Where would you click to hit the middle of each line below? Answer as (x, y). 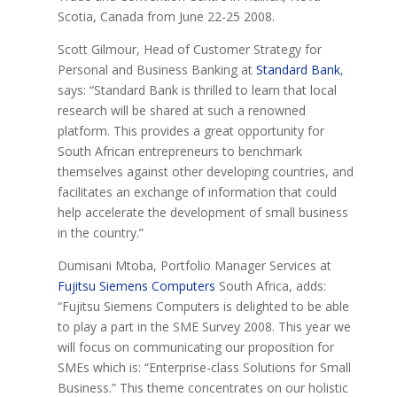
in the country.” (100, 233)
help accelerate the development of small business (202, 213)
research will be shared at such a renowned (181, 111)
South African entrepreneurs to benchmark (179, 152)
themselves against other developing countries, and (205, 172)
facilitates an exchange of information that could (197, 192)
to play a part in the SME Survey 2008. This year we (204, 327)
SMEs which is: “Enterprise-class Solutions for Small (204, 368)
